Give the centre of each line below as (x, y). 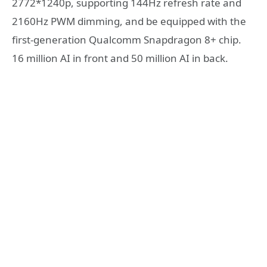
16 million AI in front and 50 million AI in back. (120, 58)
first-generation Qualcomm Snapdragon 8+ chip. (127, 40)
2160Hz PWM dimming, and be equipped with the (129, 21)
